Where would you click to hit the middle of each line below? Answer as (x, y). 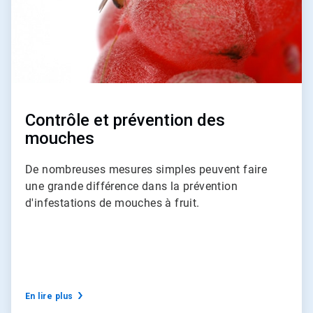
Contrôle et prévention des (125, 120)
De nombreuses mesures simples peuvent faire (146, 169)
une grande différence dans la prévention (131, 186)
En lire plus (49, 296)
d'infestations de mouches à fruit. (114, 203)
